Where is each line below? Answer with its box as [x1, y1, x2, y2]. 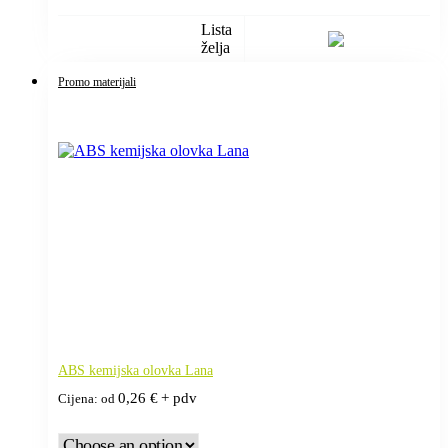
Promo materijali [58, 74, 136, 89]
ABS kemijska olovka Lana [58, 362, 213, 378]
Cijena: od [58, 391, 118, 406]
